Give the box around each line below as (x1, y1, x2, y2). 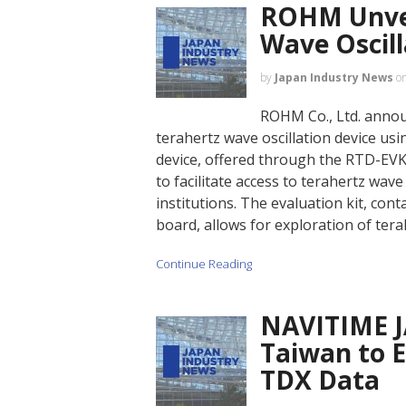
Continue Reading (156, 256, 252, 273)
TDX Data (260, 362, 380, 397)
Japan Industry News (275, 69, 393, 85)
